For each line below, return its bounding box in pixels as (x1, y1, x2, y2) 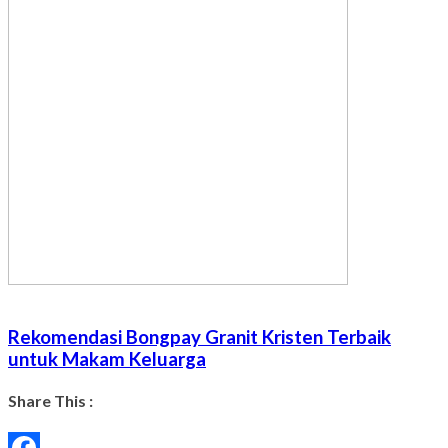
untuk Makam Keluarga (8, 348, 206, 371)
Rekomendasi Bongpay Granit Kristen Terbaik (8, 326, 391, 349)
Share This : (8, 391, 93, 411)
